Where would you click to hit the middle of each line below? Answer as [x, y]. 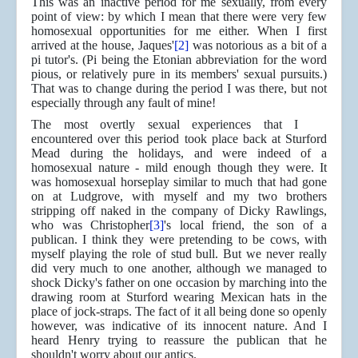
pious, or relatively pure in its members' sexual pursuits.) [179, 74]
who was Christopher [90, 225]
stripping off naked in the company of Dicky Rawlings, [179, 211]
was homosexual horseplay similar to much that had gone [179, 182]
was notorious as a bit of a [258, 46]
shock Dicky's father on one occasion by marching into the [179, 283]
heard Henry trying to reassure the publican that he [179, 340]
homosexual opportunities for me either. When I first [179, 31]
